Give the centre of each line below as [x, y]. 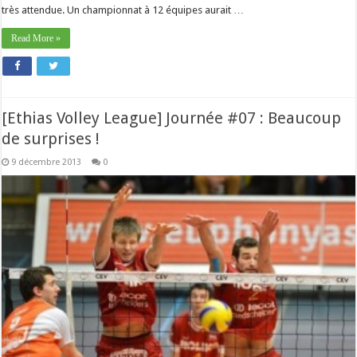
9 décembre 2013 [47, 162]
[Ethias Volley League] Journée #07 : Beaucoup [172, 118]
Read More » [36, 39]
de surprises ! [51, 139]
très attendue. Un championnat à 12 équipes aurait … [123, 10]
